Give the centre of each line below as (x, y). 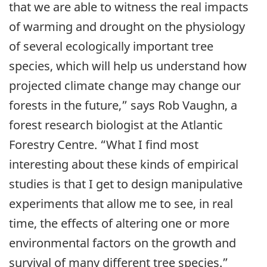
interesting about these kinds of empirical (124, 164)
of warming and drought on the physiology (127, 26)
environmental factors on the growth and (122, 243)
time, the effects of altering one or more (119, 223)
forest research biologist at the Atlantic (116, 125)
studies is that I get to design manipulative (126, 184)
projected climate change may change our (125, 85)
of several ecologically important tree (111, 46)
